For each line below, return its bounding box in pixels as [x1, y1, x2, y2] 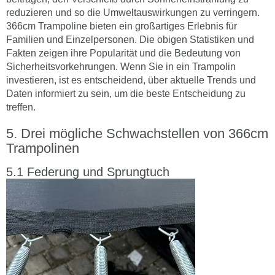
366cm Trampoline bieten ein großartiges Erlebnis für [6, 20, 237, 31]
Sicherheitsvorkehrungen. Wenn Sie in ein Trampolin [6, 61, 236, 72]
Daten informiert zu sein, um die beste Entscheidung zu [6, 88, 246, 99]
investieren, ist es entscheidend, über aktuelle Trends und [6, 74, 256, 85]
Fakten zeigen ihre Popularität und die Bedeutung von [6, 47, 241, 58]
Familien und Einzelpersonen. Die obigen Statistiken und [6, 34, 254, 45]
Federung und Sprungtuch [27, 165, 169, 179]
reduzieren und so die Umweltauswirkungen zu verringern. [6, 7, 260, 18]
